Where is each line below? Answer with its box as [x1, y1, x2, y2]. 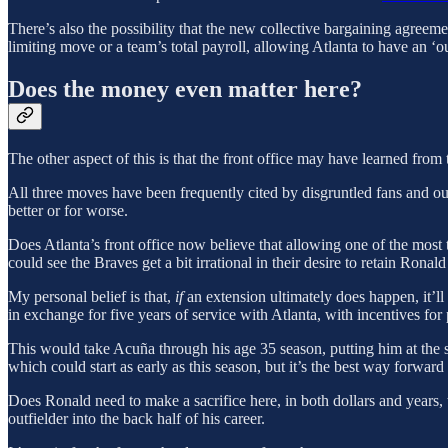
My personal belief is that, [8, 287, 175, 305]
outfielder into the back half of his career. [8, 409, 265, 427]
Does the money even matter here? [8, 75, 362, 102]
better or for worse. [8, 201, 128, 219]
